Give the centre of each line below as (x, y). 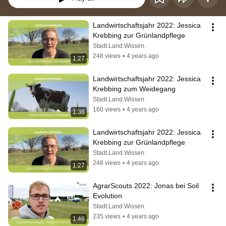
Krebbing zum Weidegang (134, 89)
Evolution (107, 196)
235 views (107, 217)
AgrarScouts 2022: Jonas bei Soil (146, 186)
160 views (107, 110)
